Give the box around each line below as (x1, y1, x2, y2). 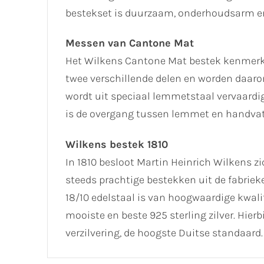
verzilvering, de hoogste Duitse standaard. (65, 226, 263, 240)
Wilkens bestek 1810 (65, 138, 168, 151)
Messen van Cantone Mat (65, 37, 194, 50)
